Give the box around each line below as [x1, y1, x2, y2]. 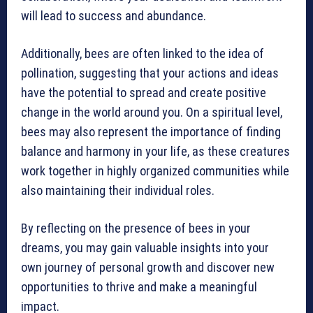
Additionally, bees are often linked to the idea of [21, 46, 264, 61]
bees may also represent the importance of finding [21, 124, 281, 140]
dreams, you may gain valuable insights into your [21, 240, 269, 256]
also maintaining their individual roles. [21, 183, 214, 198]
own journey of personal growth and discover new [21, 260, 275, 275]
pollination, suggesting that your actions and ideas [21, 66, 279, 81]
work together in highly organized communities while [21, 163, 289, 179]
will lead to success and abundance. [21, 8, 206, 24]
